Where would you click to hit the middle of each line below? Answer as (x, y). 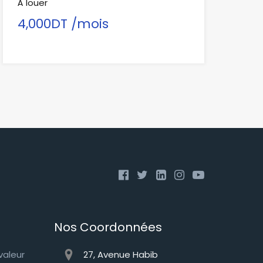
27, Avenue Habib (121, 254)
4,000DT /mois (63, 23)
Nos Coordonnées (108, 227)
